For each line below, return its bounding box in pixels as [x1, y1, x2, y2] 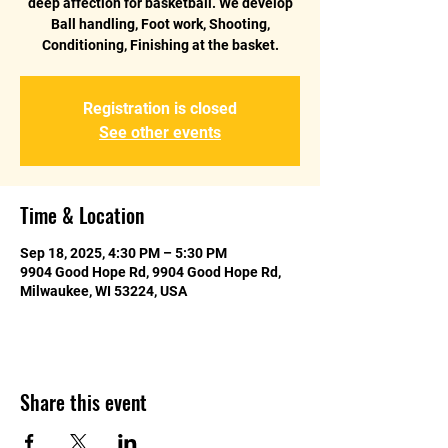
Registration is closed [83, 98, 237, 118]
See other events [99, 122, 221, 142]
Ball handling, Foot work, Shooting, [50, 15, 270, 32]
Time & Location [20, 199, 144, 230]
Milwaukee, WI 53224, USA [20, 282, 187, 299]
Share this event [20, 386, 147, 417]
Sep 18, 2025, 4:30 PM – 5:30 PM [20, 244, 227, 261]
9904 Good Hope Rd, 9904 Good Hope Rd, [20, 263, 281, 280]
